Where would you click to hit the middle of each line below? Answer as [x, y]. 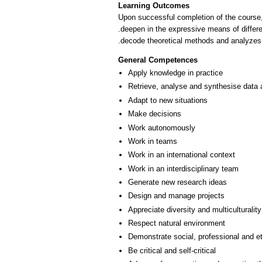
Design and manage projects [176, 196]
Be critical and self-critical [172, 250]
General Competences [158, 60]
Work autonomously [162, 127]
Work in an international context [182, 155]
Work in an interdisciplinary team [183, 168]
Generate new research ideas [177, 182]
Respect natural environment [177, 223]
